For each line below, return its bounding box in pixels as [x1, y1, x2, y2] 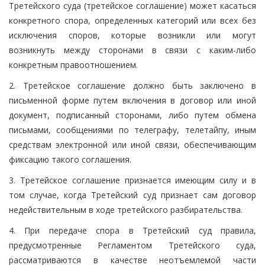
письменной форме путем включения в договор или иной [9, 94, 256, 106]
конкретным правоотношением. [9, 59, 138, 70]
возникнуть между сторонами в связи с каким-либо [9, 44, 256, 56]
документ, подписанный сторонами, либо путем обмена [9, 109, 256, 121]
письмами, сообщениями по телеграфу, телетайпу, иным [9, 124, 256, 135]
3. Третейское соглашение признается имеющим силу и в [9, 174, 256, 186]
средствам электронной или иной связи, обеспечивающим [9, 138, 256, 150]
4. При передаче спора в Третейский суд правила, [9, 224, 256, 236]
